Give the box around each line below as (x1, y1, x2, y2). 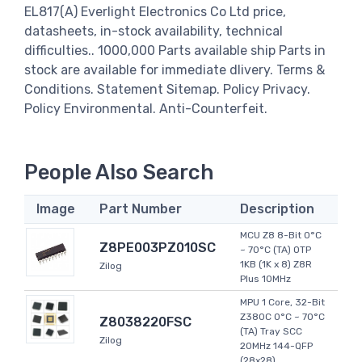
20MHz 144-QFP (240, 340, 313, 352)
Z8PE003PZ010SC (99, 240, 216, 256)
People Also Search (24, 160, 214, 185)
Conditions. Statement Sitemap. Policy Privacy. (24, 81, 310, 97)
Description (240, 201, 314, 217)
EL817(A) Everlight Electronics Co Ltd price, (24, 3, 286, 19)
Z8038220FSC (99, 314, 192, 330)
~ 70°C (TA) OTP (240, 244, 311, 256)
